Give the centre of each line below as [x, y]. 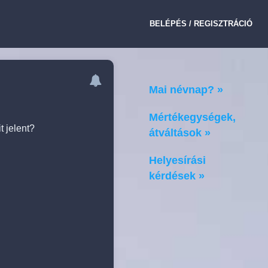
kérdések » [177, 176]
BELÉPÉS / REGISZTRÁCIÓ [201, 24]
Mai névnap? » [186, 90]
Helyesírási [177, 161]
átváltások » [180, 133]
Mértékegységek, [192, 118]
